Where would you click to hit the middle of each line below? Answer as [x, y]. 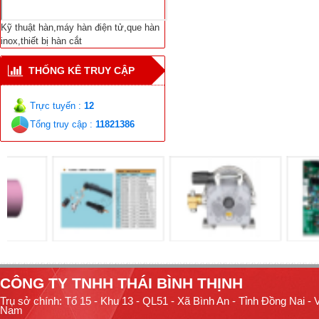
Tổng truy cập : [63, 124]
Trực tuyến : [57, 105]
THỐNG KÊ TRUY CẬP [79, 71]
